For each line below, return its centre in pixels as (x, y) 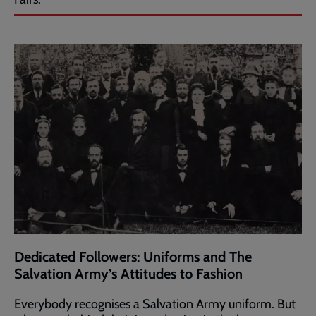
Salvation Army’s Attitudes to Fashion (128, 274)
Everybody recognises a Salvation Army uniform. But (155, 304)
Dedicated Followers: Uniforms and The (133, 257)
